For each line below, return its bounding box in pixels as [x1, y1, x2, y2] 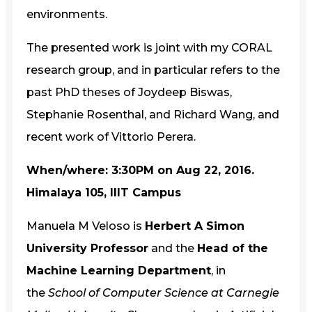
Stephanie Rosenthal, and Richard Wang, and [26, 107, 279, 121]
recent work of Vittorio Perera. [26, 130, 196, 143]
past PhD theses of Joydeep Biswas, [26, 85, 232, 99]
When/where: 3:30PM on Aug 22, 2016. [26, 163, 254, 177]
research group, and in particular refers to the [26, 63, 280, 77]
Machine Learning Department [26, 263, 211, 277]
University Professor [26, 241, 148, 255]
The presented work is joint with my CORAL [26, 40, 272, 54]
